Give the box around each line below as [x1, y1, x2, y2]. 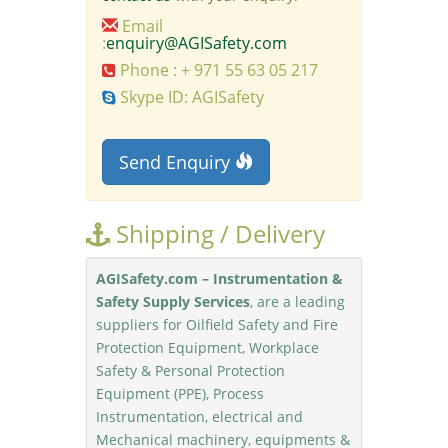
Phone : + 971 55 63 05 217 [116, 59, 319, 81]
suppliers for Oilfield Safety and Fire [96, 315, 339, 334]
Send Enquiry [119, 150, 236, 174]
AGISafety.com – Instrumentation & [96, 269, 344, 288]
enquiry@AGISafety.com [106, 32, 288, 54]
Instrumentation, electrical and [96, 407, 304, 426]
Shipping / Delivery [110, 217, 326, 250]
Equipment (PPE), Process [96, 384, 265, 403]
